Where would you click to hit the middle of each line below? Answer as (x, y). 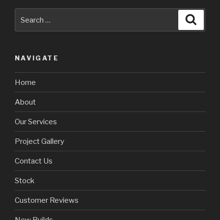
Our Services (36, 122)
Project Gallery (40, 141)
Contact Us (34, 161)
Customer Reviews (47, 200)
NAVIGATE (37, 58)
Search (28, 14)
